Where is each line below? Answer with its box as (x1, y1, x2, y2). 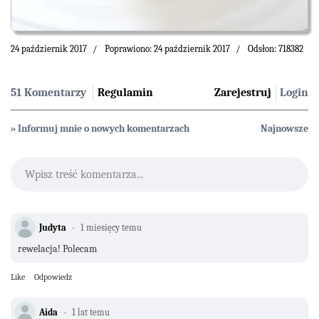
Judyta (39, 221, 68, 233)
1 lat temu (70, 306, 110, 318)
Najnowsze (261, 122, 308, 135)
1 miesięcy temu (78, 221, 142, 233)
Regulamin (98, 85, 153, 99)
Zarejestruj (214, 85, 271, 99)
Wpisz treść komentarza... (25, 167, 143, 181)
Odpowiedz (34, 271, 72, 282)
